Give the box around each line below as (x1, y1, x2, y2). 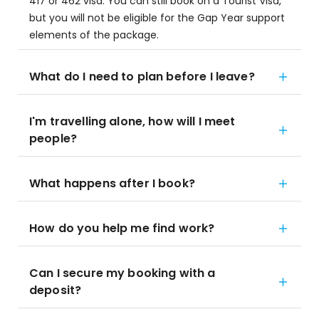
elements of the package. (29, 28, 159, 42)
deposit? (29, 282, 82, 298)
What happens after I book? (29, 175, 195, 192)
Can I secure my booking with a (29, 265, 216, 281)
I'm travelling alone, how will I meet (29, 113, 236, 130)
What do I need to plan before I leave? (29, 68, 255, 85)
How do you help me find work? (29, 220, 215, 236)
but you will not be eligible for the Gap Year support (29, 11, 285, 25)
